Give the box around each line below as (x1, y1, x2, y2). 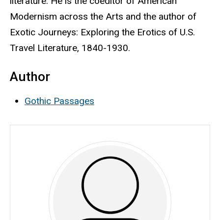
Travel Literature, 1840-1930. (10, 42, 130, 54)
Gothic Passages (25, 95, 94, 107)
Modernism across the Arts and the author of (10, 11, 196, 23)
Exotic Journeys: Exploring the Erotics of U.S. (10, 27, 195, 38)
